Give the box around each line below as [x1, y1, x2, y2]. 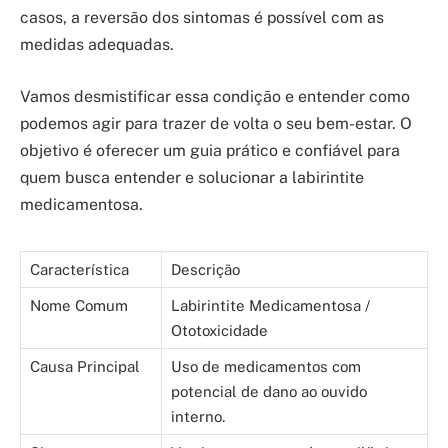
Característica [30, 260, 129, 278]
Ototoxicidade [171, 321, 268, 339]
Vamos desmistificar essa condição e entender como [20, 86, 410, 106]
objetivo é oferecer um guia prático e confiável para [20, 140, 400, 160]
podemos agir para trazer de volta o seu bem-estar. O [20, 113, 412, 133]
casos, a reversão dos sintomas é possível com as [20, 8, 384, 28]
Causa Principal [30, 357, 140, 375]
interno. [171, 407, 225, 425]
